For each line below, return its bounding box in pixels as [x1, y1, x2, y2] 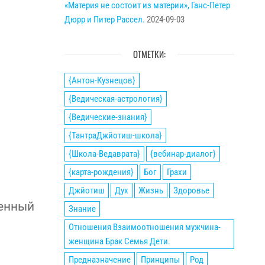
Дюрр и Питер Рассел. [64, 14, 145, 25]
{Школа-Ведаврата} [68, 148, 140, 159]
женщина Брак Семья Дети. [68, 236, 170, 247]
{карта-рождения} [68, 167, 134, 177]
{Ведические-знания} [68, 112, 147, 122]
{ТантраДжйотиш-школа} [68, 130, 162, 141]
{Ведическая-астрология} [68, 93, 163, 104]
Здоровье [173, 185, 209, 196]
